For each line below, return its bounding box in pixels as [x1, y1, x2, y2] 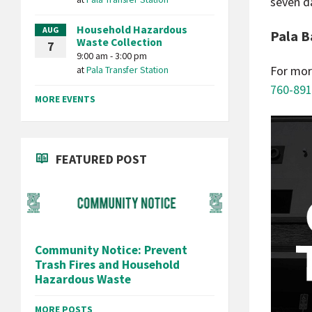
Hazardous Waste [35, 271, 131, 287]
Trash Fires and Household [35, 256, 180, 272]
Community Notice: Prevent [35, 242, 187, 258]
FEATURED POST [56, 151, 147, 167]
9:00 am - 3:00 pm [77, 49, 147, 62]
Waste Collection [77, 36, 162, 49]
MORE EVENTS [35, 93, 95, 105]
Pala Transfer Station [86, 63, 169, 76]
